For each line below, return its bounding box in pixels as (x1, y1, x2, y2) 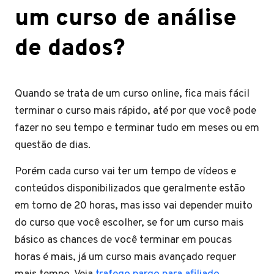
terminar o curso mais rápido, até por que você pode (15, 103, 256, 118)
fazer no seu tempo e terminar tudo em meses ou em (15, 120, 259, 135)
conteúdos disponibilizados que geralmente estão (15, 181, 245, 196)
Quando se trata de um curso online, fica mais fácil (15, 86, 250, 101)
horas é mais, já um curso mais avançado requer (15, 250, 236, 264)
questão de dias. (15, 138, 91, 152)
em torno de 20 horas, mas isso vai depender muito (15, 198, 253, 213)
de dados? (15, 34, 125, 64)
